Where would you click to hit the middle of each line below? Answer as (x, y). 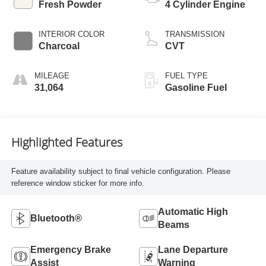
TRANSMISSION (195, 34)
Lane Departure (193, 250)
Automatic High (193, 212)
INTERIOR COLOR (71, 34)
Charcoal (59, 46)
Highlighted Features (66, 142)
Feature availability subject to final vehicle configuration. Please (121, 171)
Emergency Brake (70, 250)
